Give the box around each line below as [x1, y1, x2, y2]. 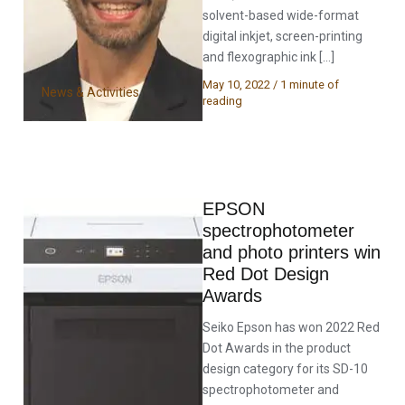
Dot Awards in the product [202, 340, 351, 355]
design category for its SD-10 [202, 361, 368, 376]
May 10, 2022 [202, 78, 273, 91]
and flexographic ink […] [202, 50, 334, 64]
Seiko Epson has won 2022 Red [202, 319, 380, 334]
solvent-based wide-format [202, 8, 359, 23]
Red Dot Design [202, 263, 329, 284]
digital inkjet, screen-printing [202, 29, 363, 43]
